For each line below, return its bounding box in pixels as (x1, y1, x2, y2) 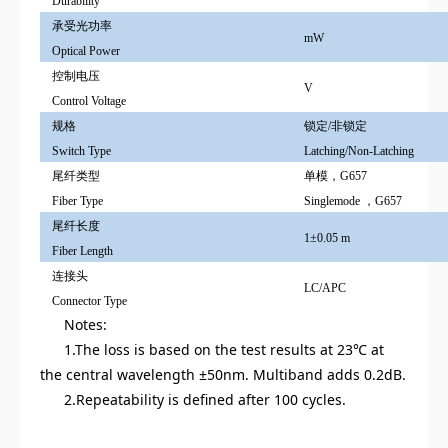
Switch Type (52, 144, 111, 159)
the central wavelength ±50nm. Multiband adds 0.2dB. (40, 365, 406, 385)
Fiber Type (52, 194, 103, 209)
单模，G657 (304, 169, 367, 184)
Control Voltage (52, 94, 126, 109)
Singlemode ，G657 (304, 194, 402, 209)
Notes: (64, 315, 107, 335)
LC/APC (304, 281, 346, 296)
